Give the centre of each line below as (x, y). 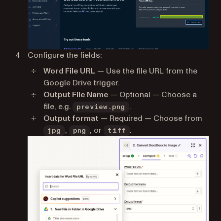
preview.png (101, 107)
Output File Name (76, 94)
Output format (71, 118)
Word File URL (69, 71)
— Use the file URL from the (146, 71)
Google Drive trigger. (81, 83)
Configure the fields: (65, 55)
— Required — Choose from (150, 118)
